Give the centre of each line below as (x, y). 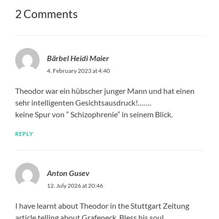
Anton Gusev (68, 173)
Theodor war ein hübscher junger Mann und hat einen (105, 90)
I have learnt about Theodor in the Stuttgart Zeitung (102, 205)
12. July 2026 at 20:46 (75, 185)
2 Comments (47, 14)
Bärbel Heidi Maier (78, 58)
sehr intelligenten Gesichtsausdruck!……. (83, 102)
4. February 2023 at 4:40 (79, 70)
